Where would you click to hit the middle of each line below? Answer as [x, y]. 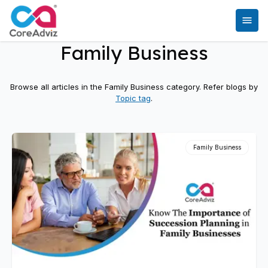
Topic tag [133, 98]
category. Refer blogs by [211, 87]
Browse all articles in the [57, 87]
